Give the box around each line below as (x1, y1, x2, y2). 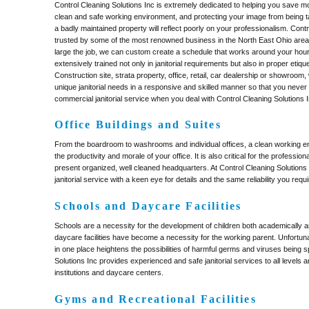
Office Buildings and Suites (54, 119, 221, 131)
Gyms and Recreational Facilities (54, 293, 257, 306)
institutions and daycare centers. (54, 268, 164, 277)
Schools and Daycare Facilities (54, 200, 242, 212)
